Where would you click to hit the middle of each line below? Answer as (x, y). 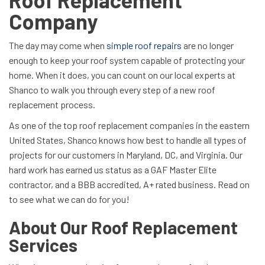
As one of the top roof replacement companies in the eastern (129, 125)
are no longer (208, 45)
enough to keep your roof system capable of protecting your (127, 60)
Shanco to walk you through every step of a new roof (112, 90)
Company (53, 21)
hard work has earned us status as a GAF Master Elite (113, 169)
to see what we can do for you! (69, 199)
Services (43, 245)
